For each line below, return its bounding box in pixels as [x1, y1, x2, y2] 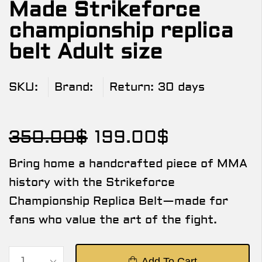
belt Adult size [9, 39, 163, 65]
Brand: [54, 80, 93, 95]
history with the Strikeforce [9, 175, 175, 190]
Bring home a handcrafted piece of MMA [9, 156, 247, 171]
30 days [158, 80, 205, 95]
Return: [109, 80, 154, 95]
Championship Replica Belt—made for [9, 194, 228, 209]
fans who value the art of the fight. [9, 212, 217, 227]
